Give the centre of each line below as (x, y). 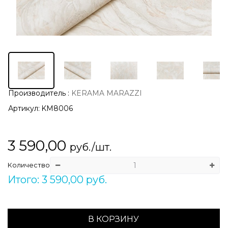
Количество (28, 165)
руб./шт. (90, 147)
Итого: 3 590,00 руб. (57, 179)
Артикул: (24, 108)
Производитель (37, 93)
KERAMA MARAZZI (107, 93)
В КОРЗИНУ (114, 219)
